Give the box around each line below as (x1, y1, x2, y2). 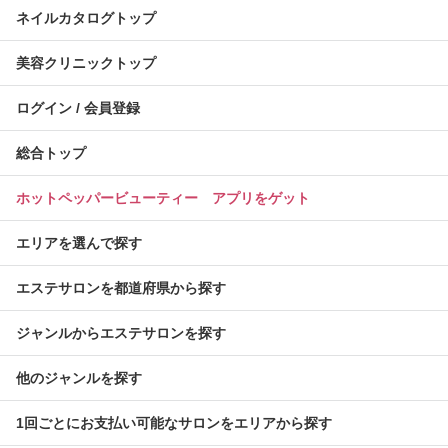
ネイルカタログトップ (16, 10, 156, 27)
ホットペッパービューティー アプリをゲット (16, 190, 310, 207)
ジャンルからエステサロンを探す (16, 325, 226, 342)
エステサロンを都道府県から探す (16, 280, 226, 297)
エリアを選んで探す (16, 235, 142, 252)
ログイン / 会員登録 (16, 100, 140, 117)
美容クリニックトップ (16, 55, 156, 72)
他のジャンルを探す (16, 370, 142, 387)
